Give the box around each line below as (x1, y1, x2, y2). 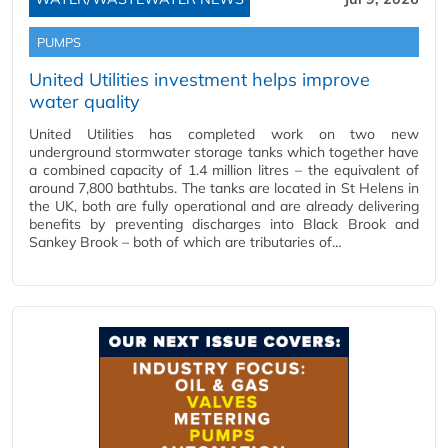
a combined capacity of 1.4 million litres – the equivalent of (29, 161, 419, 179)
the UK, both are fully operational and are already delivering (29, 197, 419, 215)
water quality (29, 90, 140, 113)
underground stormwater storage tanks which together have (29, 143, 419, 161)
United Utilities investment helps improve (29, 68, 370, 91)
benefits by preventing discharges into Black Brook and (29, 215, 419, 233)
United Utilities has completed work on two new (29, 125, 419, 143)
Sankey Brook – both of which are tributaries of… (29, 233, 342, 251)
